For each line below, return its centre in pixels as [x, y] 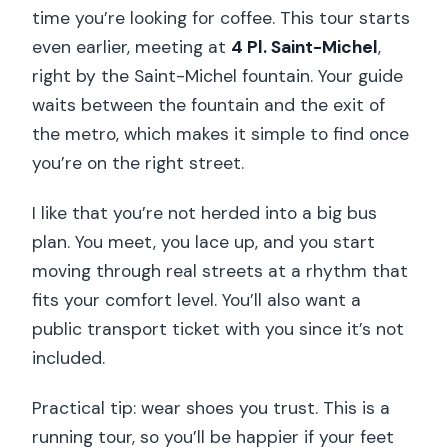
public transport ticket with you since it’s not [218, 328]
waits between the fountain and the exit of [209, 104]
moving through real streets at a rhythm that [220, 270]
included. [69, 357]
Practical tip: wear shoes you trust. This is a [211, 407]
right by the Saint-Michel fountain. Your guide [218, 75]
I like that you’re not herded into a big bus [205, 212]
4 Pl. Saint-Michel [305, 46]
